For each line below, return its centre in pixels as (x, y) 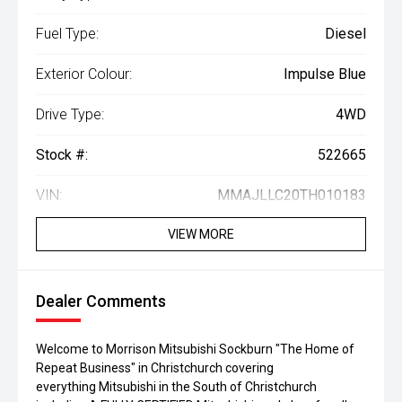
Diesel (345, 34)
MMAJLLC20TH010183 (292, 195)
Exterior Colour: (84, 74)
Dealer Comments (101, 301)
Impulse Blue (325, 74)
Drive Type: (70, 114)
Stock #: (62, 155)
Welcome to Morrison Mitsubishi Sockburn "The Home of (195, 349)
